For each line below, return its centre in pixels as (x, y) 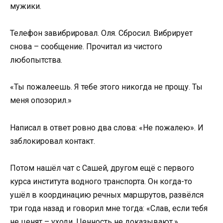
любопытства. (36, 60)
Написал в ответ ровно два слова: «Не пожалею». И (107, 127)
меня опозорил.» (41, 101)
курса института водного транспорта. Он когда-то (101, 181)
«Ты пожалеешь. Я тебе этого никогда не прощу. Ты (106, 87)
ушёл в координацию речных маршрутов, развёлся (107, 195)
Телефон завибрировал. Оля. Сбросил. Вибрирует (101, 33)
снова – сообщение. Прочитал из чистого (86, 47)
